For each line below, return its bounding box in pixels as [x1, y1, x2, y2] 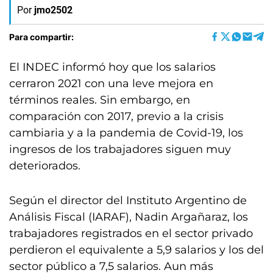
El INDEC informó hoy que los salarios [9, 60, 216, 74]
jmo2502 [34, 4, 73, 16]
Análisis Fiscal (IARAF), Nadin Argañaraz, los [9, 210, 248, 224]
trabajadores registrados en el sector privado [9, 227, 253, 240]
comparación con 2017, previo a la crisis [9, 110, 224, 123]
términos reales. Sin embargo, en [9, 93, 190, 107]
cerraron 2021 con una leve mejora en [9, 77, 213, 90]
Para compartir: [9, 31, 74, 42]
